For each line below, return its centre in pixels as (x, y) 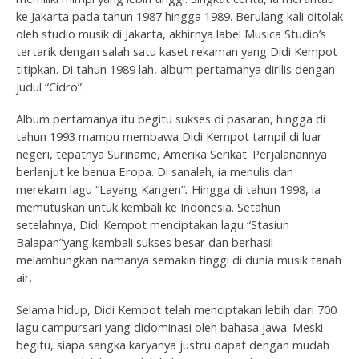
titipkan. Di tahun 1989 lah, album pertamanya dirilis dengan (175, 69)
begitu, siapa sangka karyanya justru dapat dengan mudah (173, 344)
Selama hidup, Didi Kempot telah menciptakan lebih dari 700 (176, 309)
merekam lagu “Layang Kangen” (101, 189)
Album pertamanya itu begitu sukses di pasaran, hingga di (171, 118)
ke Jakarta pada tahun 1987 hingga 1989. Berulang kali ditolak (179, 16)
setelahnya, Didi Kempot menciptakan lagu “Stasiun (153, 224)
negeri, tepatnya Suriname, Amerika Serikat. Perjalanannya (171, 153)
